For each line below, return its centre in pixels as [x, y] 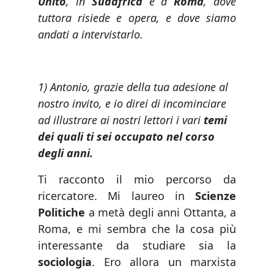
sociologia [65, 261]
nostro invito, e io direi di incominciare [132, 103]
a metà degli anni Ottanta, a [161, 212]
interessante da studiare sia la [137, 245]
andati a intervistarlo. [91, 34]
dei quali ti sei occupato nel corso [126, 136]
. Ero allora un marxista [164, 261]
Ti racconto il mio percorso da [137, 179]
